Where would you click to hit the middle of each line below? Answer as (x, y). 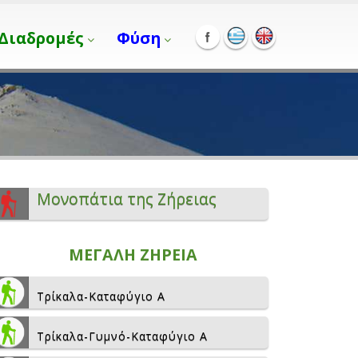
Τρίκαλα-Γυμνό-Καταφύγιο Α (122, 336)
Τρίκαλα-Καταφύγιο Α (101, 296)
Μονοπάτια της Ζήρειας (127, 199)
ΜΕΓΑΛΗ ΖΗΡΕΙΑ (133, 255)
